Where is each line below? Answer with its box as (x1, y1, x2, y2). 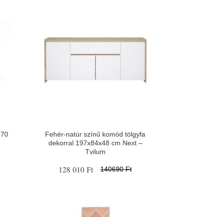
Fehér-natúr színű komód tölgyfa (45, 130, 146, 138)
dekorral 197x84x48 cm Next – (48, 139, 142, 147)
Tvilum (85, 147, 106, 155)
